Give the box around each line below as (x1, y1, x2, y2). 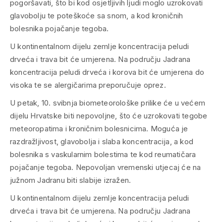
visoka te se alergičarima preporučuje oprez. (10, 80, 166, 90)
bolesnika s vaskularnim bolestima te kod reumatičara (10, 149, 196, 159)
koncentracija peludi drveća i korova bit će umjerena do (10, 67, 204, 77)
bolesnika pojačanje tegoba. (10, 23, 109, 33)
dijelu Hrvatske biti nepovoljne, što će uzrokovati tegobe (10, 111, 208, 120)
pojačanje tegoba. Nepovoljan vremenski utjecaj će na (10, 162, 201, 172)
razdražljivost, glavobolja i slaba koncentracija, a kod (10, 136, 194, 146)
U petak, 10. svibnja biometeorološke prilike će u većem (10, 98, 206, 108)
